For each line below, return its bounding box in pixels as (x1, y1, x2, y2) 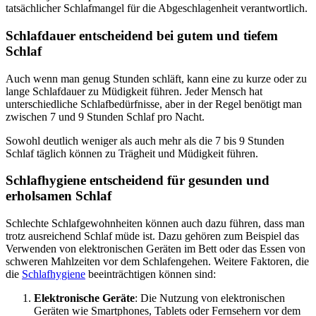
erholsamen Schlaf (6, 188, 111, 204)
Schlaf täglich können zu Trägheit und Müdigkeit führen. (6, 147, 258, 159)
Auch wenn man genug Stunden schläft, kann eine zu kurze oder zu (6, 72, 307, 85)
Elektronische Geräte (34, 291, 135, 304)
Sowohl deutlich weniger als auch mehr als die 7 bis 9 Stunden (6, 134, 284, 147)
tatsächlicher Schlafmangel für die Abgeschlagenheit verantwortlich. (6, 2, 308, 15)
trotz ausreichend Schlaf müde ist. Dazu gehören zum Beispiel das (6, 229, 299, 242)
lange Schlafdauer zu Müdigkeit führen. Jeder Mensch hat (6, 85, 262, 97)
